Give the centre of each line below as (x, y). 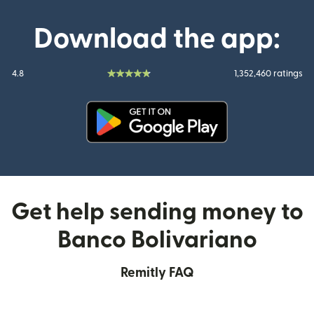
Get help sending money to (157, 212)
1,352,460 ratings (268, 73)
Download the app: (157, 39)
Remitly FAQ (157, 273)
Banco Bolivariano (157, 240)
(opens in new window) (215, 150)
